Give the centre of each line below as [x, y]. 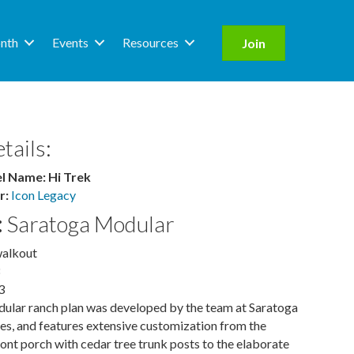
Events [71, 43]
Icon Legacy [43, 195]
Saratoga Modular [90, 224]
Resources [151, 43]
